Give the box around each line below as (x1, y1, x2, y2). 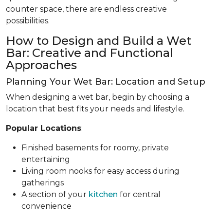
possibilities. (6, 16, 50, 25)
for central (118, 189, 161, 199)
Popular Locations (6, 123, 81, 133)
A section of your (21, 189, 89, 199)
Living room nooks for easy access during (21, 166, 180, 176)
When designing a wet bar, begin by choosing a (6, 92, 189, 102)
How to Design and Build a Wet (6, 33, 191, 48)
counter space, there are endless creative (6, 4, 167, 14)
